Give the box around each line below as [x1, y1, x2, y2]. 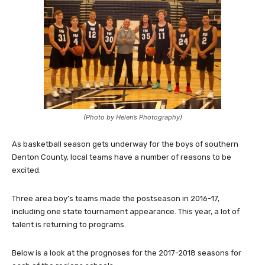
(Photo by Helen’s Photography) [83, 113, 182, 122]
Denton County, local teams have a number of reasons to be [12, 153, 231, 162]
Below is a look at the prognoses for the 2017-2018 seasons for [12, 248, 241, 258]
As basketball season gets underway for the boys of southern [12, 140, 238, 149]
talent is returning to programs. [12, 220, 126, 230]
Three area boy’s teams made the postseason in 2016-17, [12, 194, 219, 203]
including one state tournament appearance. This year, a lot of [12, 207, 240, 216]
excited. [12, 166, 41, 175]
